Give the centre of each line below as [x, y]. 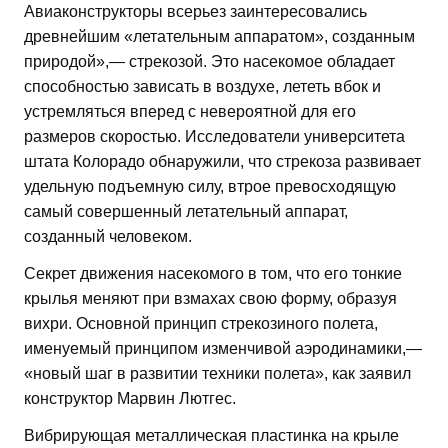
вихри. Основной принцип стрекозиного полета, [201, 323]
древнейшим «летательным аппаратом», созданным [219, 36]
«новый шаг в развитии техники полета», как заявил [217, 373]
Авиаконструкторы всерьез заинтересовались [195, 11]
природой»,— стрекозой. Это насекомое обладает [209, 61]
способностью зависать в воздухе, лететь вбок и [202, 86]
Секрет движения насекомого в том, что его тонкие [213, 273]
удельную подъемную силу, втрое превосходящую [210, 186]
